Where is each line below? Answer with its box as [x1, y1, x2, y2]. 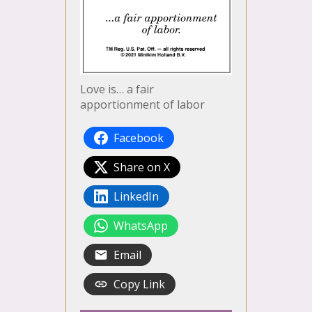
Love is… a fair [80, 81, 154, 97]
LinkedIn [114, 189, 159, 205]
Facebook [114, 130, 164, 146]
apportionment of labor [80, 97, 205, 113]
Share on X [114, 159, 170, 175]
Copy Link [114, 276, 165, 292]
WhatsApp [114, 218, 168, 234]
